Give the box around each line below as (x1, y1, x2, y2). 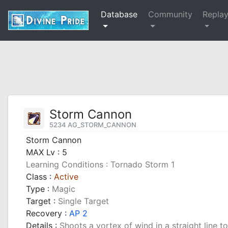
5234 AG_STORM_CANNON (49, 121, 136, 129)
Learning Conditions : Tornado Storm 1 (26, 159, 175, 169)
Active (54, 172, 78, 182)
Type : (26, 184, 52, 194)
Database (101, 9, 137, 19)
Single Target (58, 196, 109, 206)
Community (148, 9, 193, 19)
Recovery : (26, 208, 69, 218)
